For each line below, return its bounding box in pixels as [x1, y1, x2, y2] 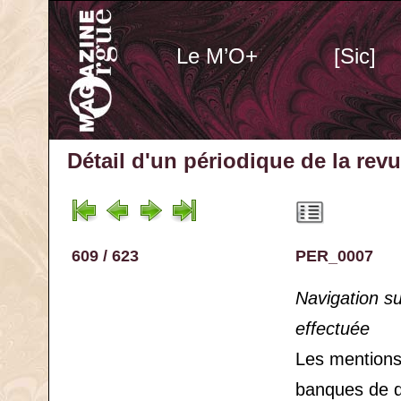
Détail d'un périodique [67, 149, 294, 173]
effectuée [295, 319, 370, 338]
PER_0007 [295, 247, 373, 265]
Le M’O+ [175, 44, 258, 68]
